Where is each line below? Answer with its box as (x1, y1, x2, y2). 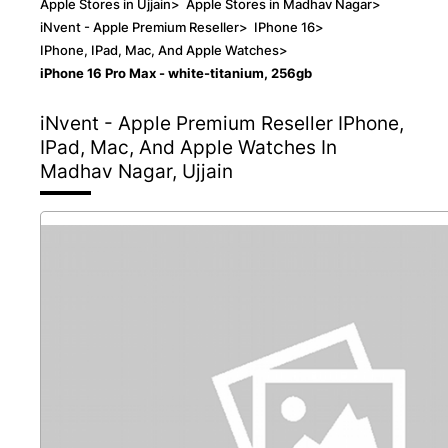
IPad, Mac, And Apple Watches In (40, 134, 337, 159)
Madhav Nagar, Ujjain (40, 158, 233, 183)
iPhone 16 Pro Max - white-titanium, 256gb (40, 65, 312, 81)
